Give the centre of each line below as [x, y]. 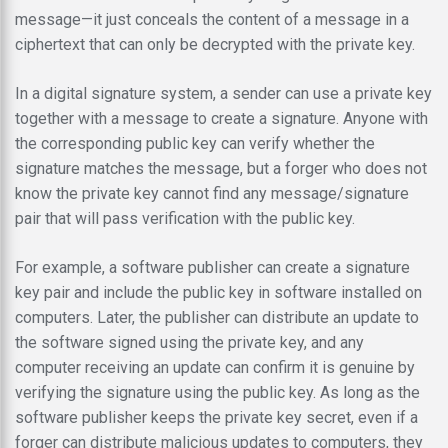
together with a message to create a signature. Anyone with [221, 118]
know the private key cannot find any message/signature [212, 193]
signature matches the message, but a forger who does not [221, 168]
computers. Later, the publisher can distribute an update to [217, 317]
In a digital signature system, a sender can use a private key [223, 93]
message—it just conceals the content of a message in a [212, 19]
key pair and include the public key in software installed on [218, 292]
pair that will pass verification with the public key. [185, 218]
